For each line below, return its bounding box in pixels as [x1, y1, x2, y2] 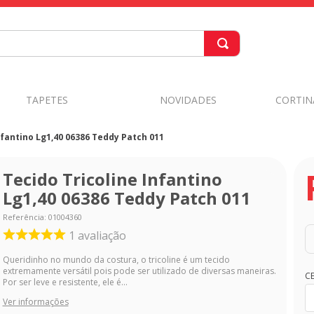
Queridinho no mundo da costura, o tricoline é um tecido [2, 254, 230, 266]
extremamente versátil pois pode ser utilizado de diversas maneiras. [2, 265, 276, 278]
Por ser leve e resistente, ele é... [2, 276, 128, 289]
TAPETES [25, 93, 68, 107]
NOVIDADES [160, 93, 217, 107]
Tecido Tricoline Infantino [2, 168, 222, 191]
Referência [2, 212, 44, 222]
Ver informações [2, 296, 69, 308]
